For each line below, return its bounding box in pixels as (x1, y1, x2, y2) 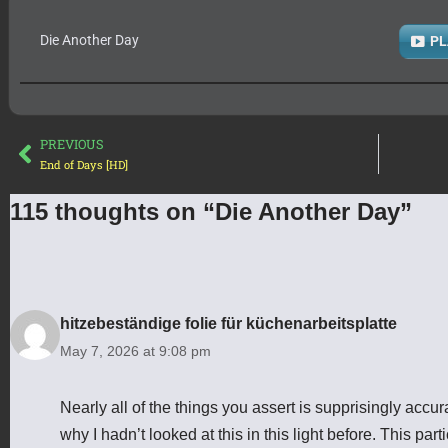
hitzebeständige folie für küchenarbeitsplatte (60, 314, 397, 332)
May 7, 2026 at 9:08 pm (60, 342, 211, 359)
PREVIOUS (40, 135, 104, 152)
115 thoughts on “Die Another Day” (10, 197, 412, 225)
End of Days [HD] (40, 156, 128, 172)
